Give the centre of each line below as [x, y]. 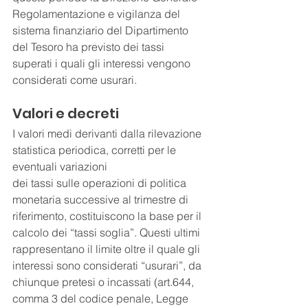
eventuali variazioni [60, 167]
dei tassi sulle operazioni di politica [101, 183]
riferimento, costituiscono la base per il [108, 216]
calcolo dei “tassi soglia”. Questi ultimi [108, 233]
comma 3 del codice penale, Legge [102, 299]
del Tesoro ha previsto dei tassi [90, 47]
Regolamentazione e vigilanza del [98, 14]
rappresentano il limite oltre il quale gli [108, 249]
